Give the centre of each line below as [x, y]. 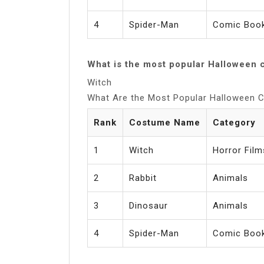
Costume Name [165, 122]
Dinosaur [148, 205]
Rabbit [143, 178]
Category [234, 122]
